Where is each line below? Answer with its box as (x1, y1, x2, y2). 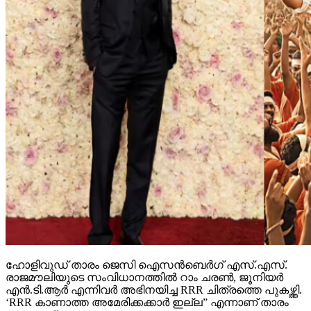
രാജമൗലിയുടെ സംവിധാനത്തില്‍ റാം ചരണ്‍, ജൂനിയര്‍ (6, 271, 283, 284)
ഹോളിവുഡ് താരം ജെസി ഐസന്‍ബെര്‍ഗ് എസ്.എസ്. (6, 259, 287, 271)
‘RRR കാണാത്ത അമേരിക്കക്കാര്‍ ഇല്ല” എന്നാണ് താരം (6, 296, 289, 309)
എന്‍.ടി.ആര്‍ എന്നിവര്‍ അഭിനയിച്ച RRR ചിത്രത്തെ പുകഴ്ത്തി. (6, 284, 302, 296)
